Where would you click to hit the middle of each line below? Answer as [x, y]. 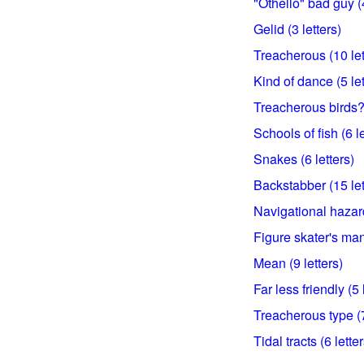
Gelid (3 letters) [297, 29]
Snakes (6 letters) [304, 159]
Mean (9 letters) [298, 263]
